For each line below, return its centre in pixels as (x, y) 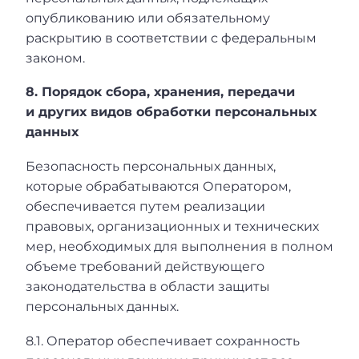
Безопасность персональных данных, (151, 166)
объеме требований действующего (145, 266)
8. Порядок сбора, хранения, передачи (160, 92)
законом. (55, 58)
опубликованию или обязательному (148, 18)
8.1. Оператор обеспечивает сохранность (163, 341)
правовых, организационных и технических (172, 226)
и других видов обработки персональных (171, 112)
